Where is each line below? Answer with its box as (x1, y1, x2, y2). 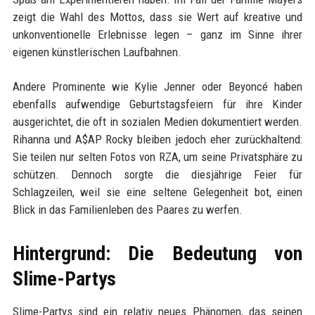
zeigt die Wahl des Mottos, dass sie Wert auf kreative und (12, 10, 303, 25)
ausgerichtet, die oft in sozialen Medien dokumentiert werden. (12, 115, 303, 129)
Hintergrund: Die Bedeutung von (12, 242, 303, 266)
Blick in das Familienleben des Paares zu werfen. (12, 202, 243, 217)
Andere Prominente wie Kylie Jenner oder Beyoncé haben (12, 79, 303, 94)
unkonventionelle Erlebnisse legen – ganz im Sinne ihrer (12, 27, 303, 42)
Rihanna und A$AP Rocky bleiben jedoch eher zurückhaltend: (12, 132, 303, 147)
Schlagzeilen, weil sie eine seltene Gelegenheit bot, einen (12, 185, 303, 200)
